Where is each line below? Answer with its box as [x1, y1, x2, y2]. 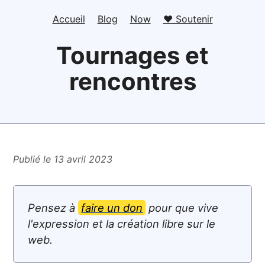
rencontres [69, 67, 196, 96]
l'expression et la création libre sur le [28, 217, 216, 230]
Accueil [52, 13, 85, 25]
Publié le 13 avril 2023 [13, 153, 113, 165]
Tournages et [56, 41, 209, 70]
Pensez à [28, 201, 79, 214]
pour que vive [146, 201, 219, 214]
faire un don [81, 201, 143, 214]
